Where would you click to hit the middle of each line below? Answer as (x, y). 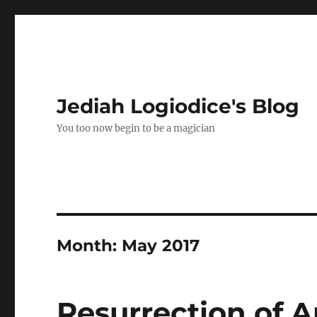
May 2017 (161, 246)
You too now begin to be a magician (136, 128)
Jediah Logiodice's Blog (178, 106)
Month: (90, 246)
